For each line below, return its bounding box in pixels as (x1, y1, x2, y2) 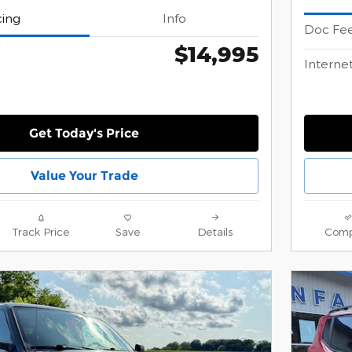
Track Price (12, 225, 69, 239)
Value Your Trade (30, 168, 138, 184)
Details (197, 225, 233, 239)
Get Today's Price (29, 125, 139, 141)
